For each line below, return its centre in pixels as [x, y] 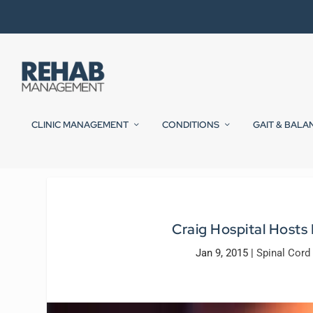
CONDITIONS [191, 125]
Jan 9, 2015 [222, 253]
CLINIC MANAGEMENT [80, 125]
